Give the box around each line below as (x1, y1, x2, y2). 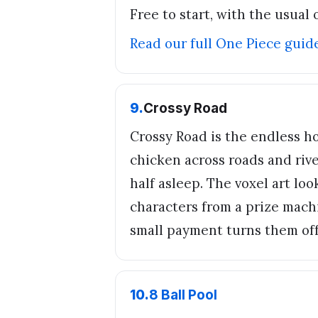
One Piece (216, 34, 281, 52)
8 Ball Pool (149, 287, 217, 304)
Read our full (130, 34, 216, 52)
